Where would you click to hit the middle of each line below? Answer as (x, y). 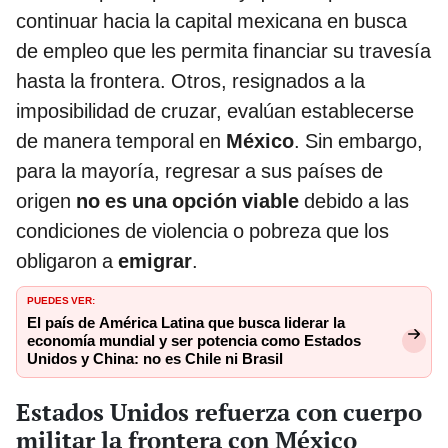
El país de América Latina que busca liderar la (186, 322)
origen (46, 200)
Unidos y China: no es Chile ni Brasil (155, 358)
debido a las (354, 200)
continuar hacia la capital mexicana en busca (211, 20)
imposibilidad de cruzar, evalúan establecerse (215, 110)
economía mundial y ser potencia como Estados (194, 340)
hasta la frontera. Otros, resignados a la (190, 80)
